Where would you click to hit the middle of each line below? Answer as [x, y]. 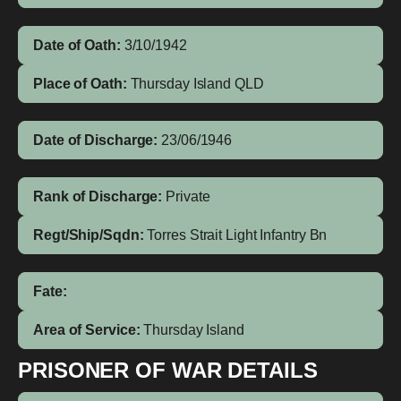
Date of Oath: [77, 45]
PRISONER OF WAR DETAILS [168, 370]
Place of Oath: [80, 84]
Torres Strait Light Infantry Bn [237, 235]
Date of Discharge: [96, 140]
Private [188, 196]
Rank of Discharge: [98, 196]
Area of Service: [87, 330]
